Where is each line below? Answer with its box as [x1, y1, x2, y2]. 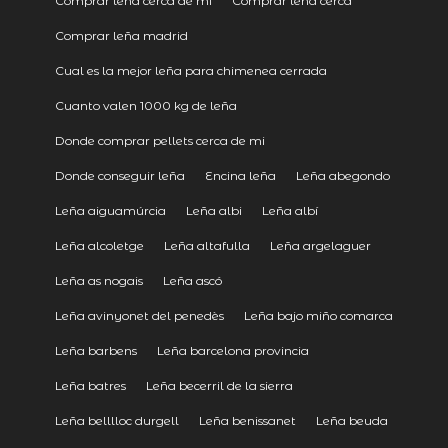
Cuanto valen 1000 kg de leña [54, 97, 237, 113]
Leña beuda [315, 412, 388, 428]
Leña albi [185, 202, 242, 218]
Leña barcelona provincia [156, 342, 309, 358]
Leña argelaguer [269, 237, 371, 253]
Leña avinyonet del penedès [54, 307, 224, 323]
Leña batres [54, 377, 126, 393]
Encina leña [204, 167, 276, 183]
